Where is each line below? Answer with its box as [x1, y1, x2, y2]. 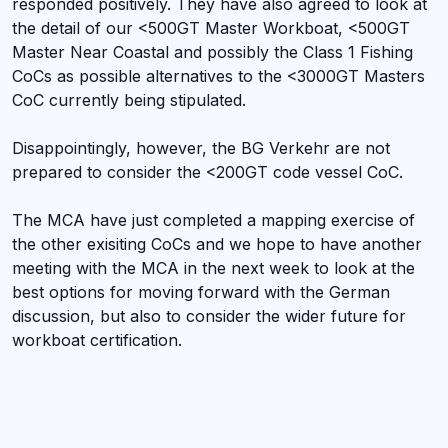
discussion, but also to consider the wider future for [12, 306, 406, 326]
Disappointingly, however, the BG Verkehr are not [12, 138, 390, 158]
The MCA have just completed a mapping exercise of [12, 210, 415, 230]
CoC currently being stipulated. [12, 90, 246, 110]
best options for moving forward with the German [12, 282, 390, 302]
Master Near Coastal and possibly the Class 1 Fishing [12, 42, 413, 62]
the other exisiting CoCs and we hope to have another [12, 234, 422, 254]
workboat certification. [12, 330, 182, 350]
